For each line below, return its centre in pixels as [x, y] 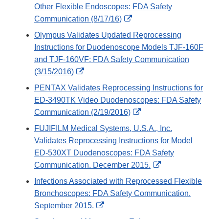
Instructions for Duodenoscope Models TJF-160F [119, 47]
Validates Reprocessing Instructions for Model [113, 141]
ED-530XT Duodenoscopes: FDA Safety [104, 153]
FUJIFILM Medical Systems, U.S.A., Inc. [103, 129]
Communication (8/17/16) [78, 19]
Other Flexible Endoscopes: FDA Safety [103, 7]
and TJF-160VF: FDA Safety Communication [112, 60]
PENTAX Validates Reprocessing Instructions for [119, 88]
